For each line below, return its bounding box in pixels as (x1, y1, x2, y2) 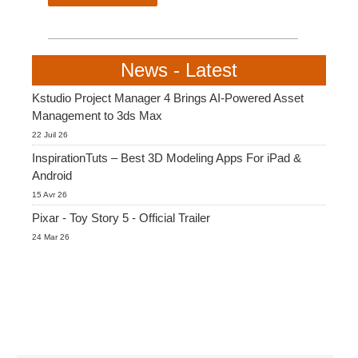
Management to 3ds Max (32, 108, 162, 122)
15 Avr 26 (32, 189, 67, 199)
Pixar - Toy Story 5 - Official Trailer (32, 210, 210, 225)
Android (32, 168, 72, 182)
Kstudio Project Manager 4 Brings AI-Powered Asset (32, 90, 304, 105)
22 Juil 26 (32, 129, 68, 139)
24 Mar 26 (32, 232, 70, 241)
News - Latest (121, 58, 237, 81)
